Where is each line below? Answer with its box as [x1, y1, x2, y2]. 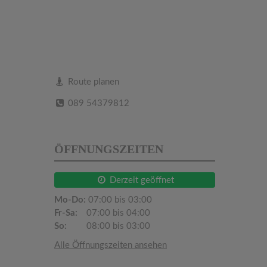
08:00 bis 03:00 [84, 221, 150, 231]
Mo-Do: [54, 195, 86, 204]
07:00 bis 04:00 [84, 208, 150, 218]
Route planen [66, 77, 120, 86]
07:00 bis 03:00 [86, 195, 152, 204]
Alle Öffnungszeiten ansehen [54, 240, 167, 250]
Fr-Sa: [54, 208, 77, 218]
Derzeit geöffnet [107, 175, 174, 185]
